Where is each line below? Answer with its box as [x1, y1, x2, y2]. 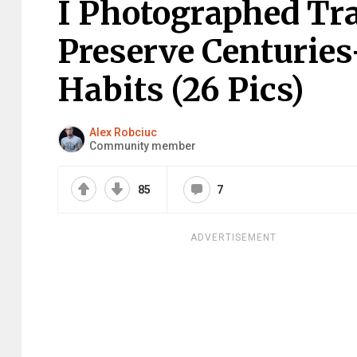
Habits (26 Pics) [57, 70, 304, 110]
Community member [89, 139, 196, 152]
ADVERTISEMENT [190, 232, 277, 243]
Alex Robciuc [89, 125, 157, 139]
